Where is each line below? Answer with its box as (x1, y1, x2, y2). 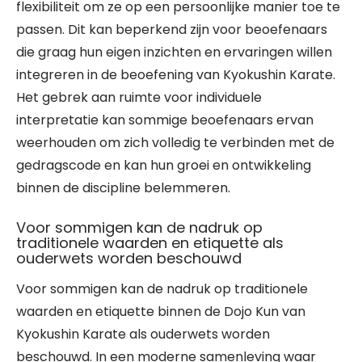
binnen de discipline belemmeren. (16, 179, 230, 197)
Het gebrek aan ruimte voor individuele (16, 88, 262, 107)
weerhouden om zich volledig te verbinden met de (16, 133, 335, 152)
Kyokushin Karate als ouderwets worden (16, 325, 270, 343)
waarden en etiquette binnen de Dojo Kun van (16, 302, 305, 321)
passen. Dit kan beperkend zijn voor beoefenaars (16, 20, 327, 39)
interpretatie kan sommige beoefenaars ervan (16, 111, 314, 129)
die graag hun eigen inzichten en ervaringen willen (16, 43, 332, 61)
